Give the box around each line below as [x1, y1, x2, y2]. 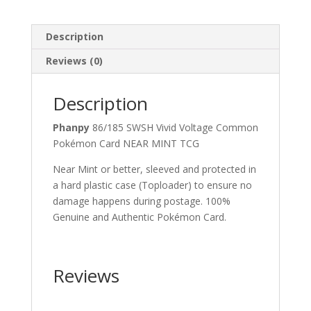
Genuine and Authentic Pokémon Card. [52, 210, 226, 224]
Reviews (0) [45, 54, 103, 67]
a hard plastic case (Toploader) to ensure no [52, 178, 252, 192]
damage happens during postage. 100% [52, 194, 230, 208]
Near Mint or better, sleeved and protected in [52, 162, 256, 176]
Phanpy [52, 121, 92, 134]
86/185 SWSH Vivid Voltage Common [92, 121, 258, 134]
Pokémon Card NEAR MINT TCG [52, 137, 199, 150]
